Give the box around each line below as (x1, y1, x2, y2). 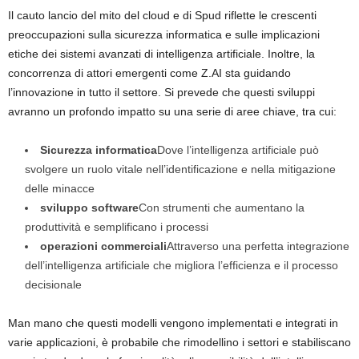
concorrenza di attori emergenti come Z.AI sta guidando (8, 66, 291, 79)
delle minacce (25, 181, 95, 195)
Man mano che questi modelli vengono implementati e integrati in (8, 316, 338, 329)
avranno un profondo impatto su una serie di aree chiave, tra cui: (8, 104, 337, 118)
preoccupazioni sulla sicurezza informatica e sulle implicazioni (8, 27, 320, 41)
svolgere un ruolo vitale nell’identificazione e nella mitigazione (25, 162, 336, 175)
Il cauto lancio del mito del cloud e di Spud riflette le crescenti (8, 8, 317, 22)
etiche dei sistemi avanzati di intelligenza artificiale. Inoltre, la (8, 46, 315, 60)
